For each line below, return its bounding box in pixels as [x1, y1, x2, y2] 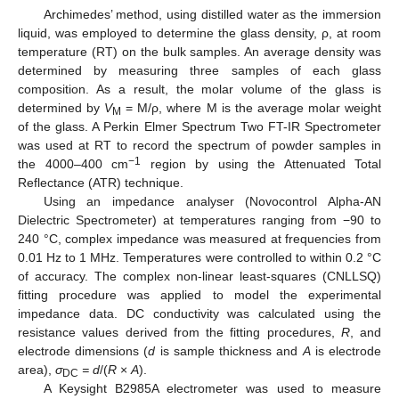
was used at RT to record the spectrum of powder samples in [18, 137, 381, 152]
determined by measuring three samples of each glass [18, 62, 381, 77]
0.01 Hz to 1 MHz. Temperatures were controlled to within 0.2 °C [18, 249, 381, 265]
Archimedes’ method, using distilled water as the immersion [43, 6, 381, 21]
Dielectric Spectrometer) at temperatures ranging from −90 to [18, 212, 381, 227]
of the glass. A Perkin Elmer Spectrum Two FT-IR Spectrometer [18, 118, 381, 134]
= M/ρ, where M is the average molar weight [121, 100, 382, 115]
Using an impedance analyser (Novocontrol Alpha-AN [43, 193, 381, 208]
